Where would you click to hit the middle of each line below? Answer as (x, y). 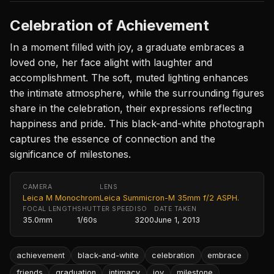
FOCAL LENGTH (50, 209)
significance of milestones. (70, 154)
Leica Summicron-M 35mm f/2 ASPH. (169, 198)
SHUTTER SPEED (106, 209)
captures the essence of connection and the (113, 139)
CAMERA (38, 187)
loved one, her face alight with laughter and (111, 63)
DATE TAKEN (176, 209)
